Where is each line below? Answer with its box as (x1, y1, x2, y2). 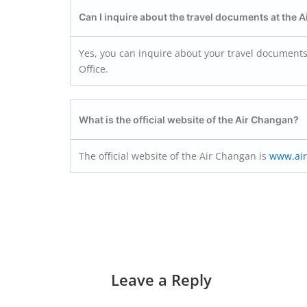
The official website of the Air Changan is (79, 149, 269, 162)
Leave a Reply (111, 269, 212, 290)
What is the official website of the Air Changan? (79, 113, 299, 125)
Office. (79, 62, 108, 75)
